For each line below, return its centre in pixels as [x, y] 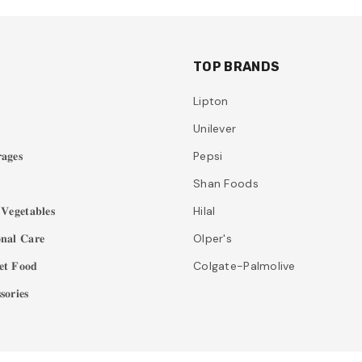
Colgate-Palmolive [244, 265]
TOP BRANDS [237, 66]
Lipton [211, 101]
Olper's [213, 238]
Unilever [215, 128]
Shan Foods [226, 183]
